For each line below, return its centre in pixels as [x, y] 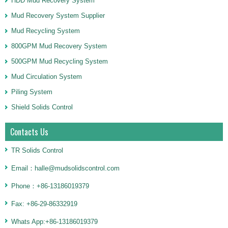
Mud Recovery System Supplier [58, 16]
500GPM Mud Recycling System [60, 61]
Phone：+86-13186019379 [50, 186]
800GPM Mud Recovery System [59, 46]
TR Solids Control [37, 150]
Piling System [32, 92]
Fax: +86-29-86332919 [44, 204]
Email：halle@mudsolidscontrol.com [65, 168]
